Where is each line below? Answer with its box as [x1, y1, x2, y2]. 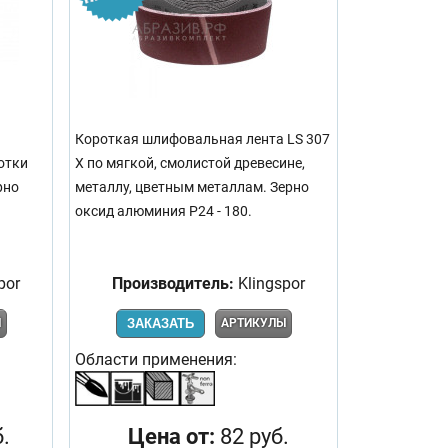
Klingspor [234, 273, 305, 293]
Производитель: [112, 273, 234, 293]
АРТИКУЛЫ [220, 315, 286, 330]
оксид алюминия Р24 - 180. [75, 202, 252, 220]
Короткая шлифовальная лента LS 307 [75, 130, 330, 148]
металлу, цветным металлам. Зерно [75, 178, 309, 196]
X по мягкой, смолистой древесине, [75, 154, 305, 172]
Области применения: [75, 349, 237, 369]
